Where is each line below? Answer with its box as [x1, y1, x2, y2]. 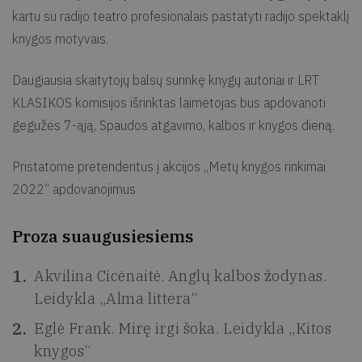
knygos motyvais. [12, 30, 108, 47]
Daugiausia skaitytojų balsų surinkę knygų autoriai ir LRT [12, 71, 319, 88]
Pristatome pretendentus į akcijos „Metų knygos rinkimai [12, 158, 326, 175]
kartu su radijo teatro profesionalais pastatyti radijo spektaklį [12, 7, 349, 24]
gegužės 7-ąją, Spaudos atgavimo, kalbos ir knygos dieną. [12, 116, 335, 133]
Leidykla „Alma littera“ [34, 288, 198, 308]
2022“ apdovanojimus [12, 180, 136, 197]
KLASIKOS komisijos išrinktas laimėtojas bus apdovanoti [12, 94, 326, 111]
